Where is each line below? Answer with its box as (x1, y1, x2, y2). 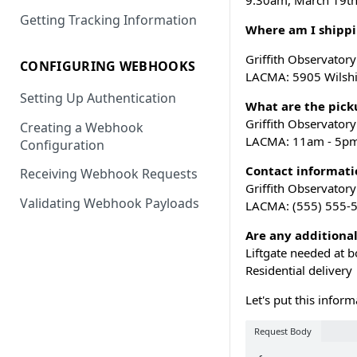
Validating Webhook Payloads (20, 194, 199, 213)
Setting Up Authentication (20, 88, 176, 107)
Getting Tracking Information (20, 11, 197, 29)
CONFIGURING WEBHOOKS (20, 57, 196, 76)
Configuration (20, 135, 104, 154)
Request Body (254, 324, 312, 337)
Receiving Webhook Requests (20, 165, 198, 183)
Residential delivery (245, 262, 352, 278)
